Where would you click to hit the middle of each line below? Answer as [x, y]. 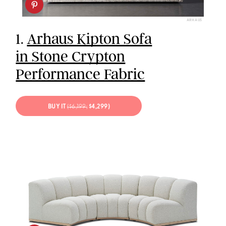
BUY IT [58, 107]
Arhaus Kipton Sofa [90, 39]
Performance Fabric [80, 74]
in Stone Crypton [71, 57]
